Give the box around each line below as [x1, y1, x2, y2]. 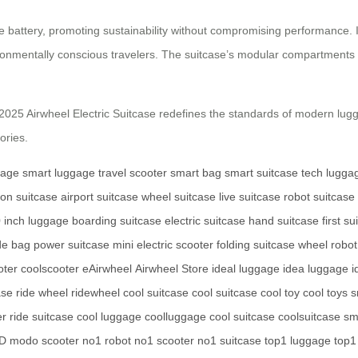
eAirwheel [82, 262, 132, 276]
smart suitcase [225, 166, 298, 180]
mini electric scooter [113, 238, 213, 252]
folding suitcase [217, 238, 295, 252]
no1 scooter [134, 334, 194, 348]
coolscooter [21, 262, 79, 276]
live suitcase [219, 190, 280, 204]
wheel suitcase [141, 190, 216, 204]
